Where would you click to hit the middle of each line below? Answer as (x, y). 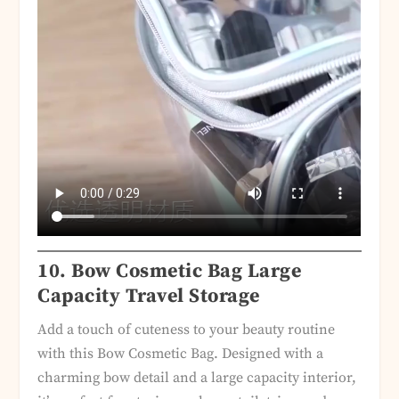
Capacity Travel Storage (149, 297)
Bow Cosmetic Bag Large (187, 272)
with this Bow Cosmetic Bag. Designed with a (181, 354)
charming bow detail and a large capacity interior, (197, 378)
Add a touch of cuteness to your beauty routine (187, 330)
